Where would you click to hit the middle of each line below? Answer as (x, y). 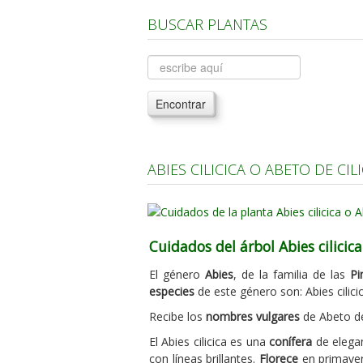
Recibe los (177, 316)
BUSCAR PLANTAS (207, 24)
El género (177, 274)
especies (172, 291)
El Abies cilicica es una (209, 341)
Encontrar (181, 104)
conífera (291, 341)
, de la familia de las (291, 274)
